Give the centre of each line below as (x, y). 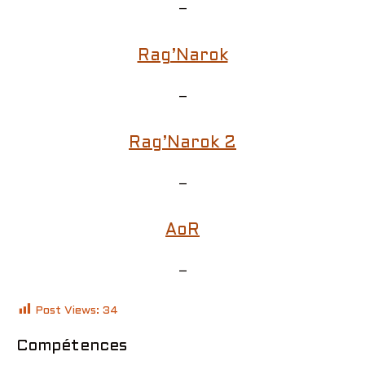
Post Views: (68, 310)
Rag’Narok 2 (182, 144)
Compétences (72, 347)
